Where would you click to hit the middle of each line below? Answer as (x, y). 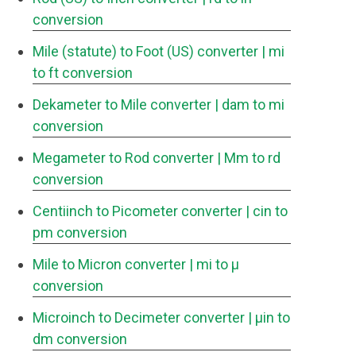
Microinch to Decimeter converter (139, 317)
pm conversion (80, 232)
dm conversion (80, 339)
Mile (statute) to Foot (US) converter (145, 51)
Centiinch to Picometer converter (137, 211)
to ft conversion (83, 73)
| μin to (269, 317)
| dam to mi (250, 104)
